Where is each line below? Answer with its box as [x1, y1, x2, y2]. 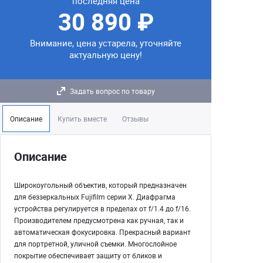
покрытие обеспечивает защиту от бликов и [14, 251, 162, 260]
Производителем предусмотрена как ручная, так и [14, 215, 184, 225]
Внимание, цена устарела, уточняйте [30, 37, 181, 49]
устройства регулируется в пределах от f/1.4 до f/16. [14, 204, 191, 213]
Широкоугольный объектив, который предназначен [14, 180, 187, 190]
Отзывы [122, 114, 149, 123]
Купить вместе [58, 114, 107, 123]
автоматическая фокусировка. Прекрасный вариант [14, 227, 191, 237]
